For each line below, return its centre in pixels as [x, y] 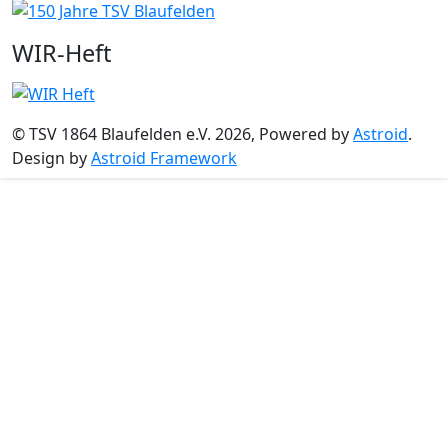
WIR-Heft [61, 53]
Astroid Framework [164, 158]
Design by [51, 158]
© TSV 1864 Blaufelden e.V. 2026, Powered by [182, 134]
